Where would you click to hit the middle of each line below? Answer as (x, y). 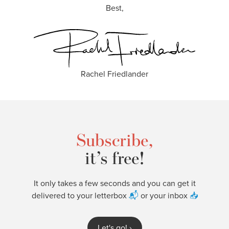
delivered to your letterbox (80, 196)
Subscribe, (114, 140)
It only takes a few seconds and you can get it (114, 183)
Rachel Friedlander (114, 74)
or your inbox (165, 196)
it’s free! (114, 158)
